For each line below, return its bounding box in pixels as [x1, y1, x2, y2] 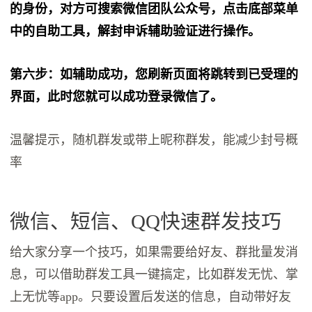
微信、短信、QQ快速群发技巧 [10, 210, 282, 233]
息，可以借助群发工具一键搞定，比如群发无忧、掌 [10, 267, 299, 281]
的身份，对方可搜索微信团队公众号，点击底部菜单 [10, 1, 299, 16]
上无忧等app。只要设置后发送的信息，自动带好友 [10, 289, 292, 304]
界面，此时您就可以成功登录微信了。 [10, 89, 224, 104]
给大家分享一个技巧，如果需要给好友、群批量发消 [10, 244, 299, 259]
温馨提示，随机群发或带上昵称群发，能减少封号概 [10, 132, 299, 147]
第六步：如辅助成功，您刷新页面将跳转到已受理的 [10, 67, 299, 81]
